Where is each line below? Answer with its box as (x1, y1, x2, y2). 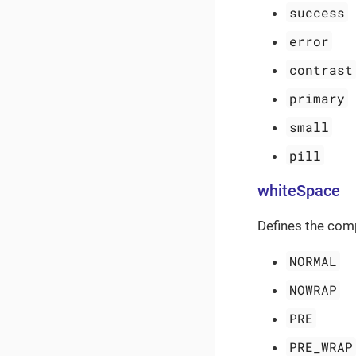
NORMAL (289, 252, 338, 269)
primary (289, 89, 346, 106)
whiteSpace (257, 181, 340, 200)
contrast (289, 60, 354, 78)
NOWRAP (289, 281, 338, 298)
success (289, 3, 346, 21)
